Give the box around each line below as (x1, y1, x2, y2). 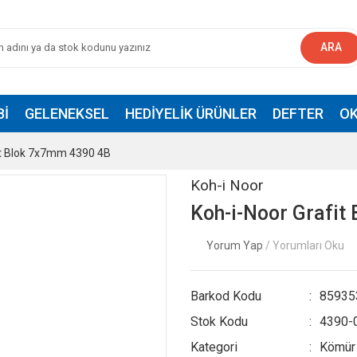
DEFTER (272, 105, 324, 122)
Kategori (190, 339, 237, 355)
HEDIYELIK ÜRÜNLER (124, 105, 257, 122)
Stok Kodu (190, 314, 248, 329)
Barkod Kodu (190, 288, 261, 304)
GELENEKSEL (24, 105, 109, 122)
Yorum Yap (206, 239, 265, 252)
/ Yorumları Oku (265, 239, 344, 252)
